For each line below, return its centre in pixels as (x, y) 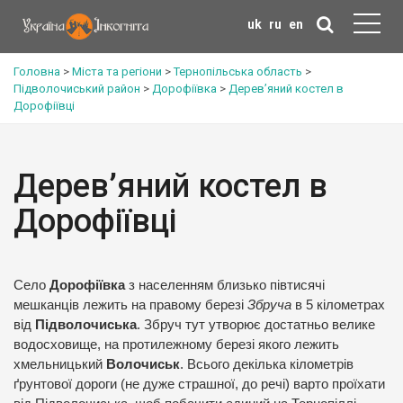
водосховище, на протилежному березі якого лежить (176, 345)
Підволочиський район (77, 89)
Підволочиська (86, 325)
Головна (37, 72)
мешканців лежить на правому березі (130, 305)
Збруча (271, 305)
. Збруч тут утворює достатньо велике (256, 325)
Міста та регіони (117, 72)
